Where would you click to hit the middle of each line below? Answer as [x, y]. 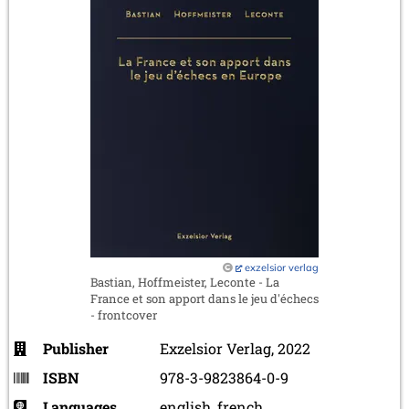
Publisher [76, 348]
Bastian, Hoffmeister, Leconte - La [185, 282]
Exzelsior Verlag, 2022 [235, 348]
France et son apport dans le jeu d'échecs [204, 298]
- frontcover [124, 315]
